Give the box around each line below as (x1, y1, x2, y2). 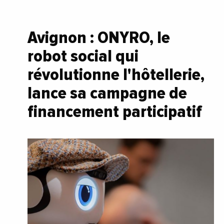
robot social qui (27, 45, 138, 66)
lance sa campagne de (27, 82, 187, 103)
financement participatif (27, 100, 202, 122)
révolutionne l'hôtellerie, (27, 63, 204, 85)
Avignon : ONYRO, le (27, 26, 170, 48)
